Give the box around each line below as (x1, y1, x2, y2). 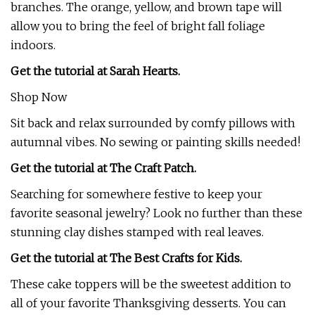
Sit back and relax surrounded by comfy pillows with (11, 116, 295, 130)
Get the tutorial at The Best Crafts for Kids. (11, 251, 242, 265)
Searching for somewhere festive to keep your (11, 187, 262, 201)
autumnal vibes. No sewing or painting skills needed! (11, 135, 300, 149)
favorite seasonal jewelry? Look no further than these (11, 206, 302, 220)
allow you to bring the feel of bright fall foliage (11, 19, 265, 33)
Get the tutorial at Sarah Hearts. (11, 64, 180, 78)
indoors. (11, 38, 56, 52)
